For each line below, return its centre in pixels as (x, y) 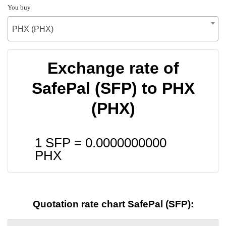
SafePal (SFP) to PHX (113, 88)
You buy (19, 7)
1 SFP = (60, 143)
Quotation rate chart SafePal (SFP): (113, 204)
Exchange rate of (113, 68)
